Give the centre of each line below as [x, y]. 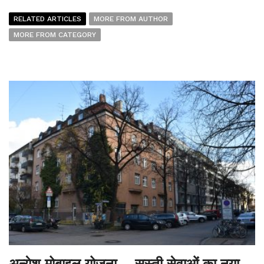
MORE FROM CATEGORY [55, 35]
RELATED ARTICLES [47, 19]
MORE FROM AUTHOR [131, 19]
